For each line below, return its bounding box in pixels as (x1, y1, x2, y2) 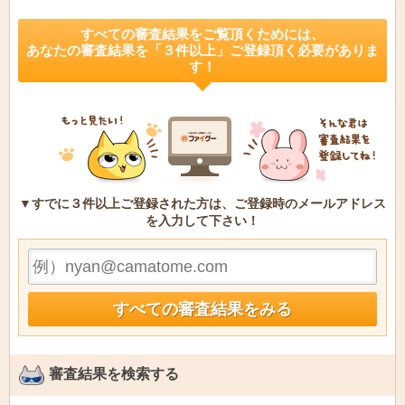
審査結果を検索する (49, 365, 179, 382)
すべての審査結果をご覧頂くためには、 (80, 26, 325, 42)
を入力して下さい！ (146, 213, 259, 228)
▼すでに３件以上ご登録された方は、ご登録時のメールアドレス (19, 196, 386, 211)
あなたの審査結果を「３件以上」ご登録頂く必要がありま (26, 42, 379, 58)
